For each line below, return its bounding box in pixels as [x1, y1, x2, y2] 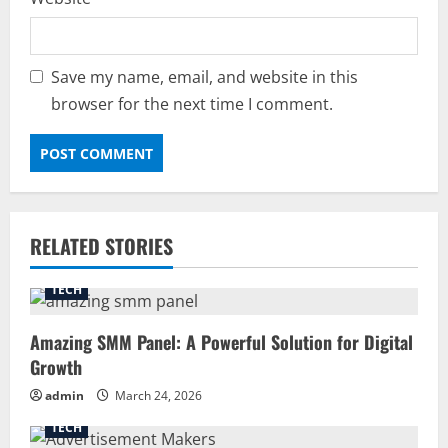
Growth [30, 354, 82, 381]
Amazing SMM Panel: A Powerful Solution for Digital [30, 329, 413, 356]
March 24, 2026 [112, 387, 202, 405]
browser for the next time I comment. [51, 93, 333, 116]
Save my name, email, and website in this [51, 66, 358, 89]
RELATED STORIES [30, 231, 173, 262]
